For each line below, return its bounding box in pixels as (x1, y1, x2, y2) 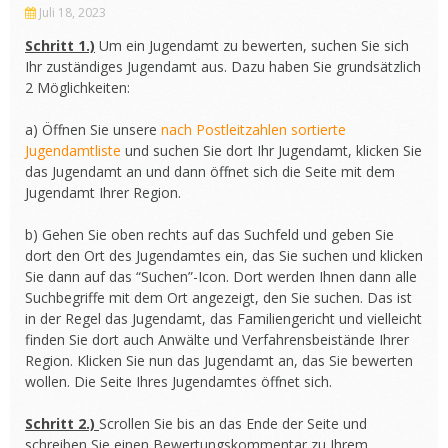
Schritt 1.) (25, 36, 95, 55)
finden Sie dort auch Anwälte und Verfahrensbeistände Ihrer (25, 330, 409, 349)
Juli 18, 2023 (39, 4, 106, 21)
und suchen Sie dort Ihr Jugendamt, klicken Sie (121, 141, 422, 160)
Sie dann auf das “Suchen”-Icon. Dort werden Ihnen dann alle (25, 267, 417, 286)
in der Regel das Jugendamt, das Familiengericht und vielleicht (25, 309, 422, 328)
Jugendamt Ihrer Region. (25, 183, 181, 202)
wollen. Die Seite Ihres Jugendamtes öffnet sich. (25, 372, 332, 391)
